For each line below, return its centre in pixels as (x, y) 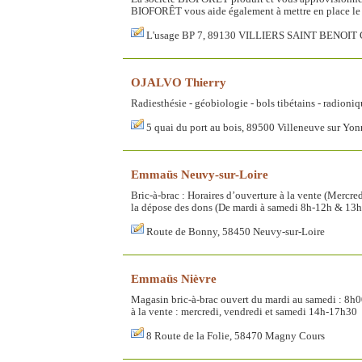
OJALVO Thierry (179, 82)
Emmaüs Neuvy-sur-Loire (200, 174)
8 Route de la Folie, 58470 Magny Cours (236, 336)
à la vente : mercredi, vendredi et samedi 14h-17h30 (244, 312)
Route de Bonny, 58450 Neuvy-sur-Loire (236, 232)
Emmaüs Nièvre (174, 278)
